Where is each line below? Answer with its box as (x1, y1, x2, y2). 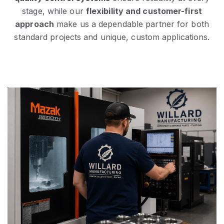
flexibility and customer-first (85, 5, 202, 16)
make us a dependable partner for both (54, 18, 209, 29)
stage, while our (22, 5, 86, 16)
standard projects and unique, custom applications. (14, 31, 210, 42)
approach (15, 18, 54, 29)
